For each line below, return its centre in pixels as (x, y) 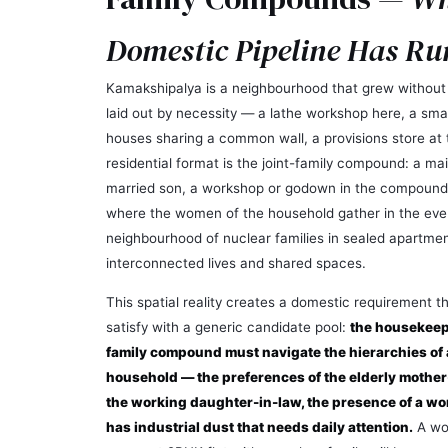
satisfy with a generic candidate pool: (228, 327)
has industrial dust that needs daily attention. (259, 427)
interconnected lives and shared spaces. (236, 262)
